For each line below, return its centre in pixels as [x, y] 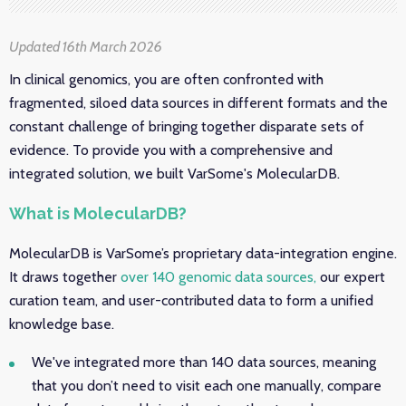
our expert [351, 277]
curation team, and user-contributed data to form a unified [191, 300]
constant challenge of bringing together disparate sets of [187, 126]
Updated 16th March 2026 [86, 47]
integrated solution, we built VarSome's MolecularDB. [174, 174]
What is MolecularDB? [98, 213]
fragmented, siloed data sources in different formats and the [198, 103]
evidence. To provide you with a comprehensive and [171, 150]
